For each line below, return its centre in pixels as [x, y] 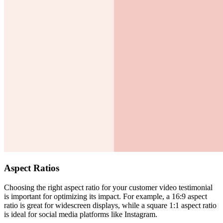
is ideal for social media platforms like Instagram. [81, 215]
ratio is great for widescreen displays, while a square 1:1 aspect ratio [110, 206]
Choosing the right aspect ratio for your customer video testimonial [108, 188]
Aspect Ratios [32, 168]
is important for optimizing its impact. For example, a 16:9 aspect [106, 197]
